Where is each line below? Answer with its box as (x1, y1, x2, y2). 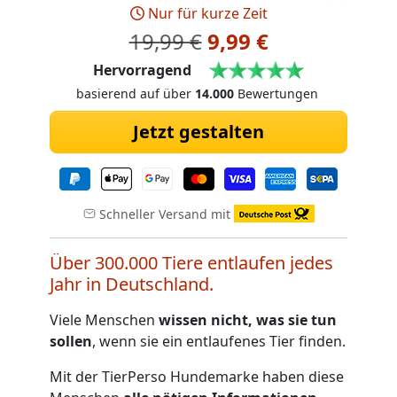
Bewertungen (233, 84, 318, 102)
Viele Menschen (50, 309, 159, 330)
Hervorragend (93, 60, 191, 80)
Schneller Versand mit (98, 205, 230, 222)
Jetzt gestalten (133, 119, 264, 144)
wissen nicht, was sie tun (159, 309, 337, 330)
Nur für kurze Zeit (147, 4, 268, 23)
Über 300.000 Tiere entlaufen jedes (50, 250, 333, 275)
